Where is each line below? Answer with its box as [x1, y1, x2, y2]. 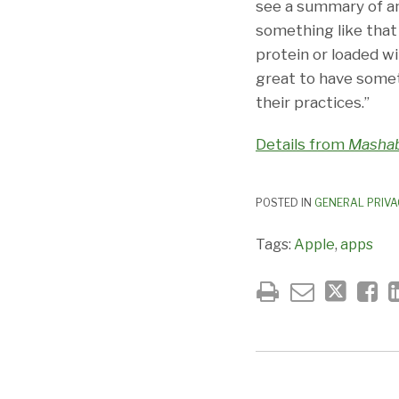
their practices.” [256, 93, 370, 111]
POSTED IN [256, 195, 314, 209]
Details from [256, 134, 348, 153]
